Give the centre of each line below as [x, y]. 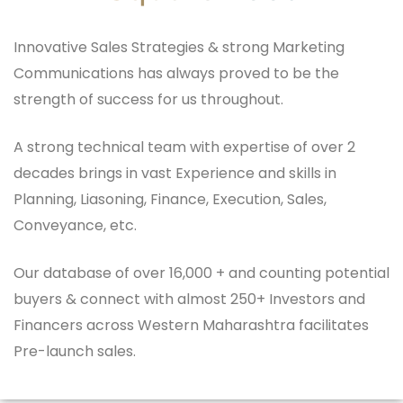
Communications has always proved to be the [176, 73]
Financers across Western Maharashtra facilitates [191, 325]
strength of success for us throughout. [148, 99]
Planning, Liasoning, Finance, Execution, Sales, [170, 199]
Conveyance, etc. [75, 225]
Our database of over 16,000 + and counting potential [201, 273]
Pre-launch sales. [75, 351]
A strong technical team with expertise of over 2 [184, 147]
